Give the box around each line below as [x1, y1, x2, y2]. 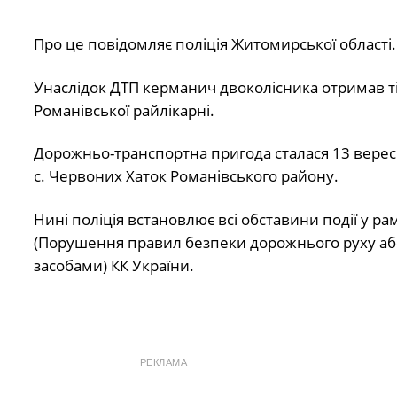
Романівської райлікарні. [33, 99, 214, 121]
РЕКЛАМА [139, 357, 188, 369]
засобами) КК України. [33, 254, 194, 276]
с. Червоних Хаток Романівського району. [33, 166, 339, 187]
